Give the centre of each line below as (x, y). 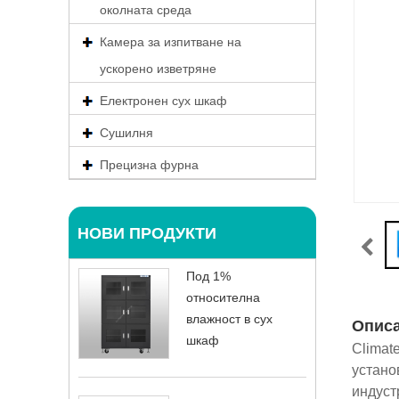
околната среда (146, 10)
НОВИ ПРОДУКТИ (147, 233)
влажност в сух (229, 319)
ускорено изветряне (158, 69)
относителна (223, 297)
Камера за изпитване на (171, 42)
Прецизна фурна (149, 165)
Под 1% (208, 276)
